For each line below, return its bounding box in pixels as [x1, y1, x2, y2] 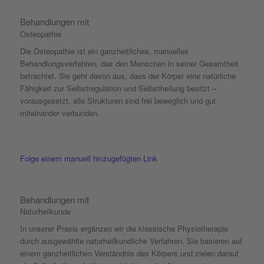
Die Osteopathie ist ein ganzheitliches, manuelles [19, 45, 189, 57]
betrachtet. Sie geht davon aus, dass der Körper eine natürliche [19, 70, 236, 81]
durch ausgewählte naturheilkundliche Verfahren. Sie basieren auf [19, 235, 242, 247]
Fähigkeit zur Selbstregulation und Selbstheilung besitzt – [19, 82, 216, 94]
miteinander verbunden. [19, 107, 100, 118]
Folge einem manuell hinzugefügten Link [19, 152, 157, 164]
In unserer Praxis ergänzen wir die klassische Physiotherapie [19, 223, 228, 235]
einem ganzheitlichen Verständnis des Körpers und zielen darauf [19, 247, 239, 259]
